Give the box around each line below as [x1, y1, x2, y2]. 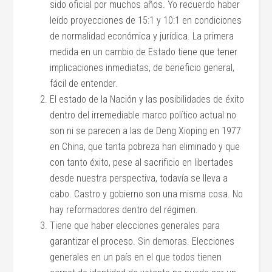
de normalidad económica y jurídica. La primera [50, 30, 234, 42]
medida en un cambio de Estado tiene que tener [50, 46, 238, 58]
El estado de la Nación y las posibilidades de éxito [50, 93, 245, 106]
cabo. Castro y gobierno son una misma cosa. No [50, 188, 243, 200]
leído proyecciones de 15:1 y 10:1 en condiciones [50, 15, 242, 27]
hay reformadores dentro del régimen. [50, 204, 199, 216]
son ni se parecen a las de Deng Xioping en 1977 [50, 125, 242, 137]
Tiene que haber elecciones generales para [50, 220, 220, 232]
